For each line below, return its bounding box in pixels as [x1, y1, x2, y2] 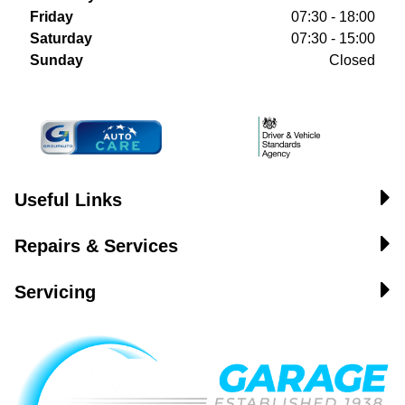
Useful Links [14, 190, 122, 210]
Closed [329, 52, 375, 68]
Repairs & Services [14, 236, 178, 256]
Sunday [30, 52, 83, 68]
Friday [30, 9, 73, 24]
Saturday [30, 31, 92, 46]
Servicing [14, 282, 96, 302]
